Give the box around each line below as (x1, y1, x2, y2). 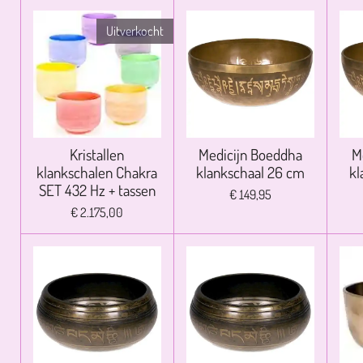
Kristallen (70, 144, 125, 165)
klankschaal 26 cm (195, 162, 305, 183)
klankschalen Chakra (36, 162, 158, 183)
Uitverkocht (105, 22, 164, 39)
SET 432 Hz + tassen (38, 180, 156, 201)
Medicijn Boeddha (198, 144, 302, 165)
